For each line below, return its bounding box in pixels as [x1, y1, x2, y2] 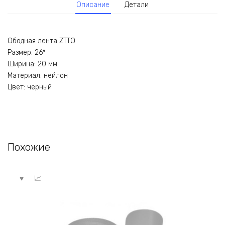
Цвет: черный [8, 83, 52, 92]
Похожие [8, 141, 50, 154]
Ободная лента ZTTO [8, 37, 75, 46]
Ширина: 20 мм [8, 60, 57, 69]
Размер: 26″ [8, 48, 45, 57]
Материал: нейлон [8, 71, 68, 80]
